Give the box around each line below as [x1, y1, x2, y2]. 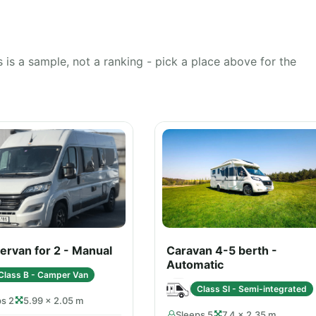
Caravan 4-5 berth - [166, 243, 277, 257]
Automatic [166, 257, 224, 272]
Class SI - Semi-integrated [197, 283, 307, 294]
